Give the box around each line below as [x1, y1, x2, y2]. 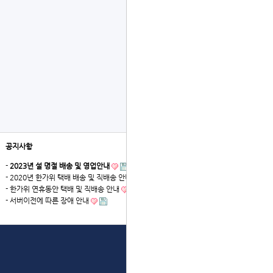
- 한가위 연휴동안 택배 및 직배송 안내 [5, 185, 119, 193]
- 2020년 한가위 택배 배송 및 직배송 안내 [5, 173, 132, 182]
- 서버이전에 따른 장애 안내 [5, 196, 89, 205]
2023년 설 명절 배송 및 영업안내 [10, 161, 110, 170]
